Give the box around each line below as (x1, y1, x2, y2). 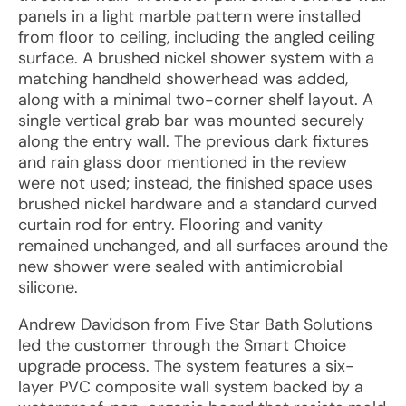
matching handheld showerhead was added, (18, 68, 348, 90)
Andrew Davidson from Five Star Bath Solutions (18, 314, 372, 335)
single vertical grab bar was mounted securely (18, 110, 364, 131)
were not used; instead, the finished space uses (18, 172, 372, 194)
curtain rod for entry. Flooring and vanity (18, 214, 323, 236)
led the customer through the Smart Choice (18, 334, 346, 356)
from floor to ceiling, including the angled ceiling (18, 26, 375, 48)
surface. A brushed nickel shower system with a (18, 47, 374, 69)
